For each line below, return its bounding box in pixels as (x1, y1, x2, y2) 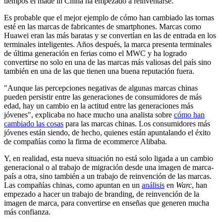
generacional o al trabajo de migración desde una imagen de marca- (4, 163, 214, 171)
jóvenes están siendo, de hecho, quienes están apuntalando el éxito (4, 128, 211, 137)
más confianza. (4, 207, 51, 216)
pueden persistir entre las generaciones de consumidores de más (4, 92, 202, 101)
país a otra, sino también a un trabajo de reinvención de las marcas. (4, 171, 212, 180)
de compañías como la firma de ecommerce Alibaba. (4, 137, 167, 146)
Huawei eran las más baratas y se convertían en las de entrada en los (4, 31, 216, 40)
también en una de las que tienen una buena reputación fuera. (4, 66, 194, 75)
